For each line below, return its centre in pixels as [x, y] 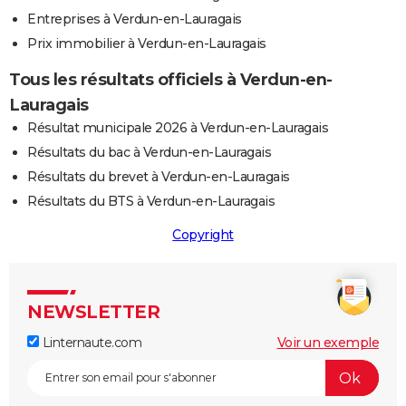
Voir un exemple [328, 343]
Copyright [203, 235]
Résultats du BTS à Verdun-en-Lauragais [151, 202]
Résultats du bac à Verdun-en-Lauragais [149, 153]
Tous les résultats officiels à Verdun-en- [171, 80]
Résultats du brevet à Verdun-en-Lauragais [159, 177]
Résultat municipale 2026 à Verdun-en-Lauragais [178, 128]
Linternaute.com [90, 343]
